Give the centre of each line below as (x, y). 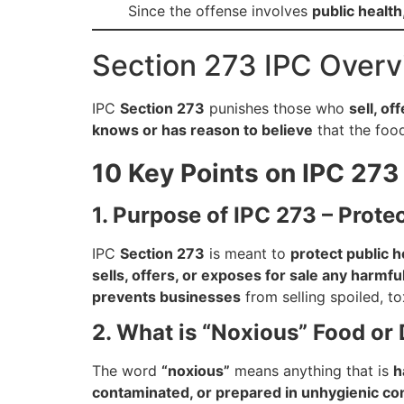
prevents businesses (166, 296)
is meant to (248, 253)
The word (127, 371)
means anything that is (312, 371)
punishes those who (277, 108)
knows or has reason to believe (202, 129)
